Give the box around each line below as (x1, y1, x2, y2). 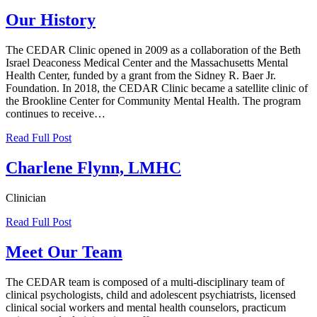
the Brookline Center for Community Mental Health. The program (6, 95, 301, 108)
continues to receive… (6, 108, 105, 120)
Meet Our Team (6, 242, 122, 261)
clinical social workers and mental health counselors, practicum (6, 301, 286, 313)
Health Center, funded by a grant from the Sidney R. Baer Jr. (6, 69, 276, 82)
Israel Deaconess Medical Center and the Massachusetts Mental (6, 57, 288, 69)
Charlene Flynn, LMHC (6, 158, 181, 178)
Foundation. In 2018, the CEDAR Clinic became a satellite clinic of (6, 82, 308, 95)
